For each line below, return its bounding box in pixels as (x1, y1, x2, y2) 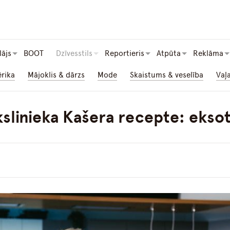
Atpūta (157, 49, 181, 59)
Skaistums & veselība (130, 70, 203, 80)
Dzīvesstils (56, 49, 92, 59)
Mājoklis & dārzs (28, 70, 85, 80)
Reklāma (193, 49, 223, 59)
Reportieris (105, 49, 144, 59)
